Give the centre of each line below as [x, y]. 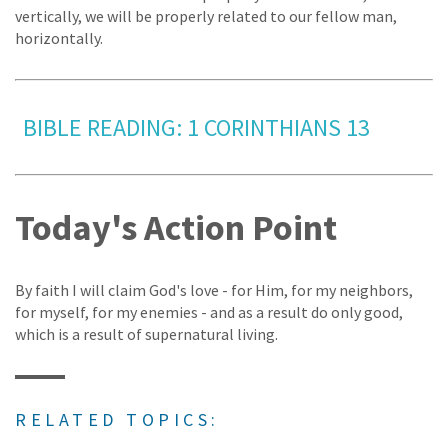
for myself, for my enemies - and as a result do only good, [209, 311]
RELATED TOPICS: [117, 419]
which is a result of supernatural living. [146, 333]
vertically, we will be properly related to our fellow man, [206, 15]
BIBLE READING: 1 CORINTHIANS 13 [196, 127]
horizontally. [59, 37]
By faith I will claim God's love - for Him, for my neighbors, [214, 289]
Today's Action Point [176, 227]
